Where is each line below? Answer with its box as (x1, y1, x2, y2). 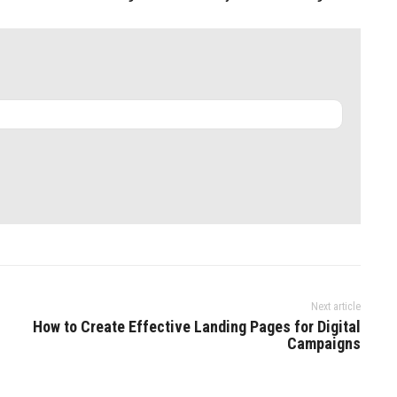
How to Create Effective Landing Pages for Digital (32, 317, 361, 336)
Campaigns (286, 334, 361, 353)
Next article (310, 300, 361, 313)
